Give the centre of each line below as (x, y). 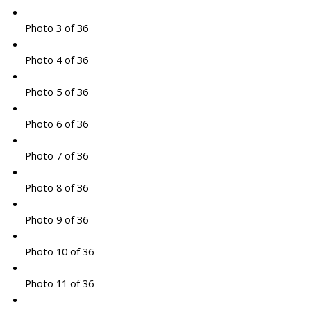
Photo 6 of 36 (56, 124)
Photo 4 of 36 (56, 60)
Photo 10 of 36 (59, 252)
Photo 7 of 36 (56, 156)
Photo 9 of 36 (56, 220)
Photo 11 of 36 (59, 284)
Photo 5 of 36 (56, 92)
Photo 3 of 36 (56, 28)
